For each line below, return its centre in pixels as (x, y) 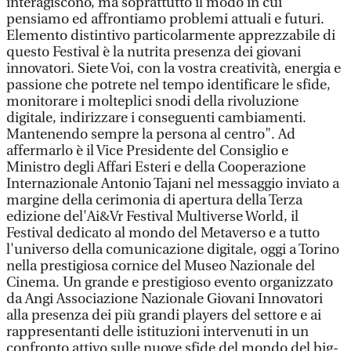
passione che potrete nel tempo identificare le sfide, (168, 85)
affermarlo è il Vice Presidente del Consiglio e (147, 151)
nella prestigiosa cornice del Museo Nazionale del (161, 266)
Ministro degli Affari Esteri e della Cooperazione (156, 167)
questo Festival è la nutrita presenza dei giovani (154, 52)
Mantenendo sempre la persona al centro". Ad (151, 134)
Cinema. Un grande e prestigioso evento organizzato (170, 282)
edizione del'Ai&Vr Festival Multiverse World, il (152, 217)
